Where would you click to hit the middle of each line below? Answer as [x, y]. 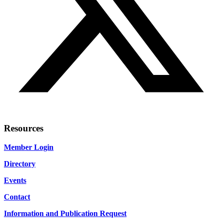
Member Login [29, 147]
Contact [17, 197]
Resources [24, 128]
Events [15, 180]
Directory [20, 163]
